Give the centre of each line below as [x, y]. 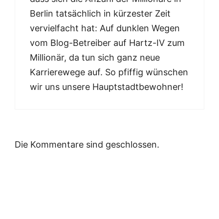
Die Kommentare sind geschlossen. [87, 145]
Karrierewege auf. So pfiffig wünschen [109, 72]
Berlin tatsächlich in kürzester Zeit [100, 14]
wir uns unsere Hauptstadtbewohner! [107, 87]
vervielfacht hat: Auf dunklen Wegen [105, 28]
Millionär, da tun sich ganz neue [95, 58]
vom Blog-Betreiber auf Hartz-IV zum [107, 43]
